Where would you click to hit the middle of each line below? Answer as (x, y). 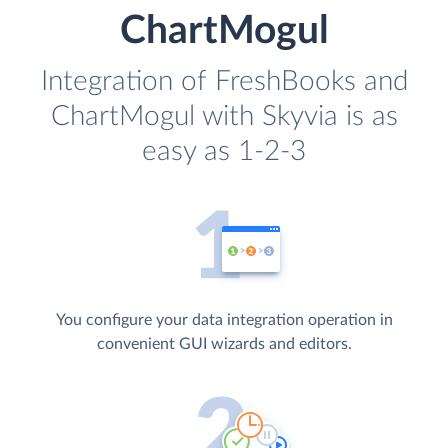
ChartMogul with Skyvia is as (224, 117)
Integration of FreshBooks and (224, 82)
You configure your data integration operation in (224, 320)
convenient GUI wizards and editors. (224, 344)
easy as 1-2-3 (224, 152)
